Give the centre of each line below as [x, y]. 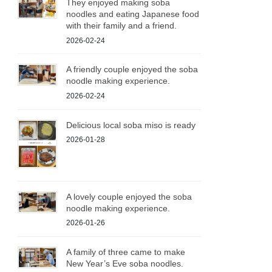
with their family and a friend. [122, 25]
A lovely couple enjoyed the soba [129, 196]
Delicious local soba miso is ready [131, 125]
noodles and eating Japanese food [133, 14]
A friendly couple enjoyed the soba [132, 70]
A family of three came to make [126, 252]
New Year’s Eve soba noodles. [125, 264]
